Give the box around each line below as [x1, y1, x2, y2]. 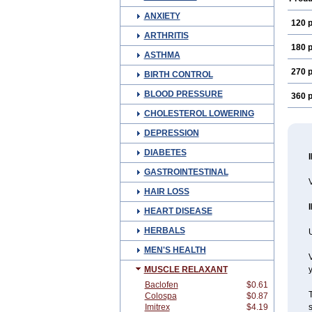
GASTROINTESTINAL [143, 167, 228, 177]
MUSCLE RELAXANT [143, 265, 228, 274]
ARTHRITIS [143, 31, 189, 40]
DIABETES [143, 148, 187, 157]
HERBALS [143, 226, 185, 235]
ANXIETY [143, 11, 180, 21]
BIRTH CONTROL [143, 70, 213, 79]
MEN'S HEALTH [143, 245, 206, 255]
